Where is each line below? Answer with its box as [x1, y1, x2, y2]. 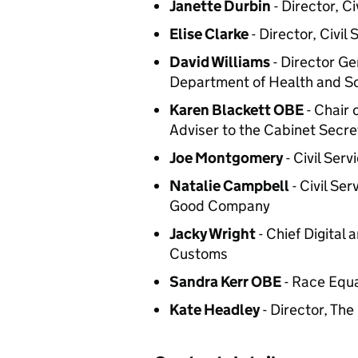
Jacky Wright [169, 225, 256, 243]
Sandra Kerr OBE [169, 272, 281, 291]
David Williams [169, 53, 270, 71]
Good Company [169, 197, 270, 215]
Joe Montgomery [169, 149, 283, 167]
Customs [169, 245, 228, 263]
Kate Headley [169, 300, 260, 319]
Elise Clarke [169, 25, 249, 43]
